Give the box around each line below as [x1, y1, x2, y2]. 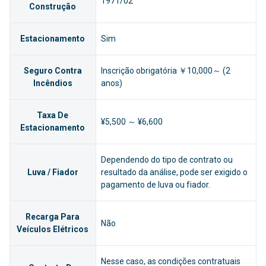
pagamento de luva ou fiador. [100, 180, 210, 190]
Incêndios [33, 78, 72, 88]
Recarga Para [26, 212, 80, 222]
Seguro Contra [23, 66, 82, 76]
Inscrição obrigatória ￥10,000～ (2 [100, 66, 230, 76]
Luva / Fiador [27, 167, 78, 178]
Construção [29, 2, 77, 12]
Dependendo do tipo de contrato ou [100, 155, 233, 165]
